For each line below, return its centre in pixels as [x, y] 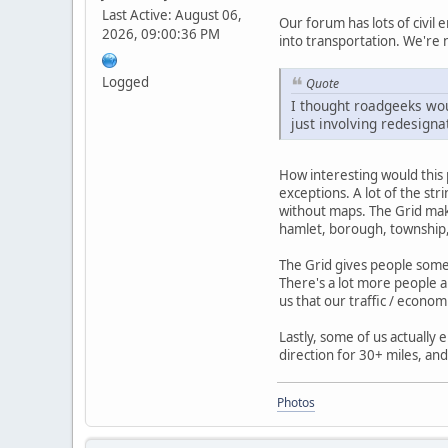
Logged [125, 81]
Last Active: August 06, [172, 14]
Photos [296, 403]
